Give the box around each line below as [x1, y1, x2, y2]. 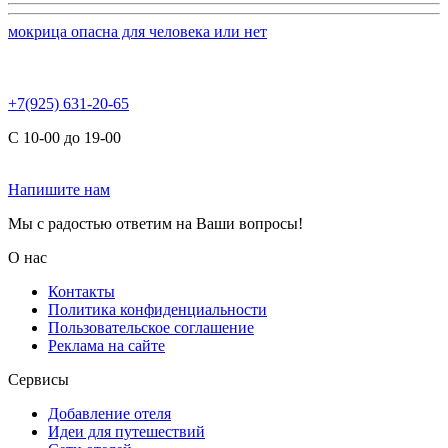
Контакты [48, 283, 115, 301]
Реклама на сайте [48, 337, 165, 355]
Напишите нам [8, 181, 110, 199]
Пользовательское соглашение [48, 319, 254, 337]
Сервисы [8, 371, 69, 389]
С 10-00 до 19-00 [8, 129, 121, 147]
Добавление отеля [48, 405, 171, 423]
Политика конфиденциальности [48, 301, 267, 319]
